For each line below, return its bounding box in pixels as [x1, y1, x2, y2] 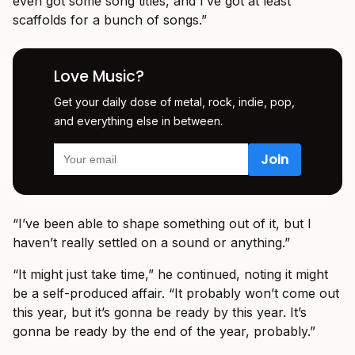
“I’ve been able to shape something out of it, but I [13, 215, 311, 231]
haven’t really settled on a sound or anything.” [13, 234, 290, 250]
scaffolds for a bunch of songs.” [13, 11, 207, 28]
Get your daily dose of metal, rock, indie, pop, [54, 94, 295, 109]
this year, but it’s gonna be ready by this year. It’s [13, 303, 307, 320]
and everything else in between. [54, 113, 223, 128]
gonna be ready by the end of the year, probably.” [13, 323, 315, 339]
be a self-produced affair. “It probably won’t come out [13, 284, 339, 301]
